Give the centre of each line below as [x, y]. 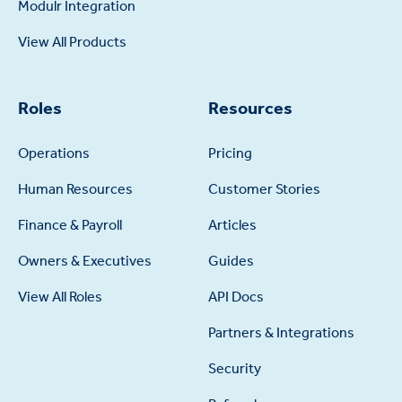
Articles [232, 224]
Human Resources [75, 188]
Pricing [230, 153]
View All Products [72, 42]
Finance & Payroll [70, 224]
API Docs [236, 296]
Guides [231, 260]
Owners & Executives [84, 260]
